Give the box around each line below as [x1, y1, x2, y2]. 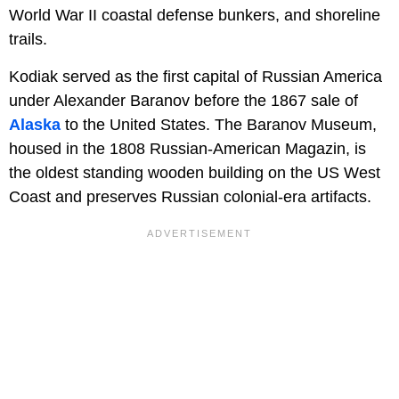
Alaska [9, 115, 61, 134]
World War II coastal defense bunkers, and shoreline [9, 5, 380, 24]
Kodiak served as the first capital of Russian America [9, 67, 382, 85]
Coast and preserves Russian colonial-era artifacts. [9, 187, 371, 206]
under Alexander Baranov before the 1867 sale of [9, 91, 358, 110]
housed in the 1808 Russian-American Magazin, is [9, 139, 366, 158]
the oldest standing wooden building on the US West [9, 163, 380, 182]
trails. [9, 29, 47, 48]
